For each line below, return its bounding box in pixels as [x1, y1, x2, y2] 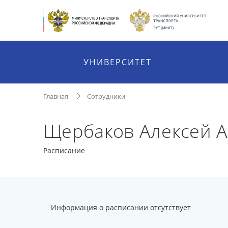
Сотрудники [87, 92, 125, 101]
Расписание [43, 146, 85, 155]
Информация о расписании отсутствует [50, 203, 191, 212]
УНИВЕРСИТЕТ [83, 56, 152, 68]
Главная [43, 92, 68, 101]
